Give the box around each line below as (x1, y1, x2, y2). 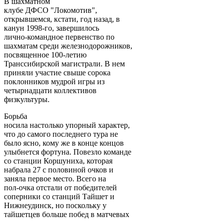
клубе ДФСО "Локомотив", (4, 5, 97, 14)
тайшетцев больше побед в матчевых (4, 210, 129, 219)
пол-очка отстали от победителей (4, 183, 117, 192)
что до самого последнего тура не (4, 129, 118, 138)
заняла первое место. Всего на (4, 174, 106, 183)
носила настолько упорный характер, (4, 120, 130, 129)
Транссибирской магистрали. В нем (4, 59, 125, 68)
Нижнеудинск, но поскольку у (4, 201, 107, 210)
